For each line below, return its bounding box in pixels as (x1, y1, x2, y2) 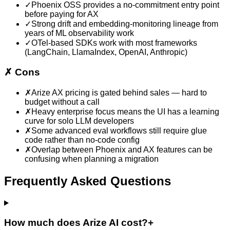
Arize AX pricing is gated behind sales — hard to (31, 88, 207, 97)
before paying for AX (25, 10, 99, 19)
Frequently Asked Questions (4, 174, 171, 188)
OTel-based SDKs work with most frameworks (31, 39, 197, 48)
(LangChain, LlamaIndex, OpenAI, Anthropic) (25, 48, 187, 57)
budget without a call (25, 97, 100, 106)
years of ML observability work (25, 29, 134, 38)
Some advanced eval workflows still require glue (31, 126, 207, 135)
